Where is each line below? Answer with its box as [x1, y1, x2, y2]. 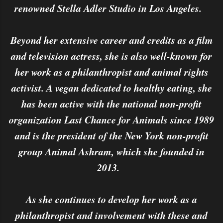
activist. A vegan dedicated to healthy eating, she [11, 81, 212, 95]
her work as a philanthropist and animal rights [14, 65, 209, 79]
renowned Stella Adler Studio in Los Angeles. [14, 1, 209, 15]
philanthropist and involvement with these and [15, 208, 208, 222]
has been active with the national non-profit [21, 97, 202, 111]
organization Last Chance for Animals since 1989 [9, 112, 214, 126]
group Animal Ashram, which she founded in [18, 144, 205, 158]
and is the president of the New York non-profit [14, 128, 209, 142]
